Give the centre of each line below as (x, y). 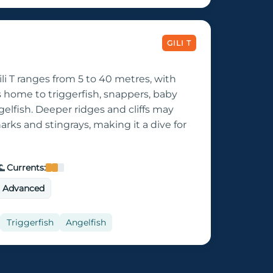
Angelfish (86, 223)
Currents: (26, 168)
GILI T (179, 43)
